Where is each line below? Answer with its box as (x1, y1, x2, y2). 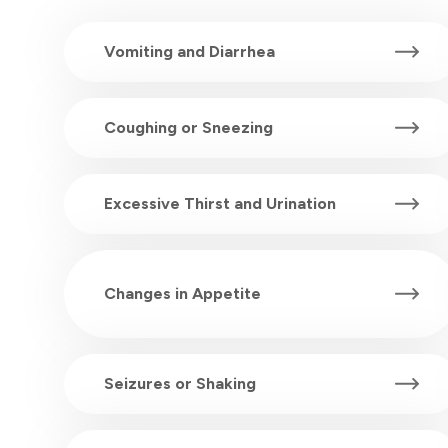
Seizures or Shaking (104, 374, 256, 394)
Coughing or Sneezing (104, 118, 273, 138)
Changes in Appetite (104, 284, 261, 304)
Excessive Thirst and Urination (104, 194, 336, 214)
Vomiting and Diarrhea (104, 42, 275, 62)
